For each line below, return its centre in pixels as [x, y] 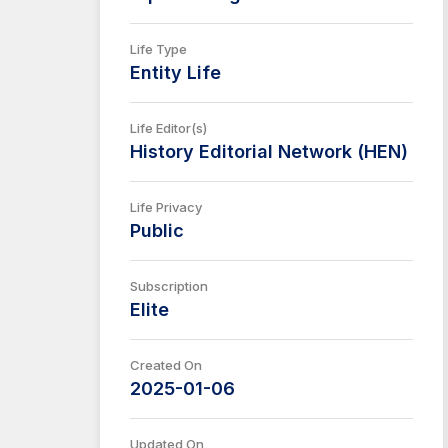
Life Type [158, 49]
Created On [166, 365]
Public [157, 230]
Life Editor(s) [168, 128]
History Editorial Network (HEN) [269, 151]
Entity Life [175, 72]
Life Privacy [166, 207]
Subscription [169, 286]
